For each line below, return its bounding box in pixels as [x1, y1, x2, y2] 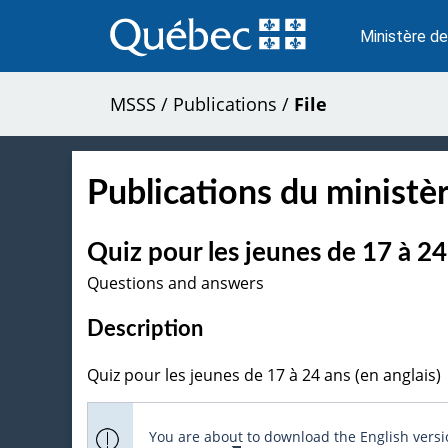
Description [87, 317, 203, 340]
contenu [109, 37, 168, 57]
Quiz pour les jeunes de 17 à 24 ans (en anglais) [87, 363, 441, 386]
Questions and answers [87, 271, 264, 294]
